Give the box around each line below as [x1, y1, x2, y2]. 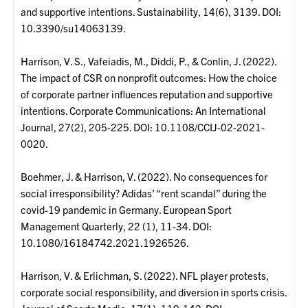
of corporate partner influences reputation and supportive [21, 87, 274, 101]
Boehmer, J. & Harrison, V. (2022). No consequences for [21, 170, 268, 184]
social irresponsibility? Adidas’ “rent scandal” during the [21, 186, 267, 200]
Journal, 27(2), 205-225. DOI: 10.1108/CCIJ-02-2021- [21, 120, 265, 134]
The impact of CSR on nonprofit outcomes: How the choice [21, 71, 278, 85]
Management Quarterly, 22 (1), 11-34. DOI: [21, 219, 212, 233]
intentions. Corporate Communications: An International [21, 104, 267, 118]
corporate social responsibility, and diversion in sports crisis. [21, 285, 287, 299]
